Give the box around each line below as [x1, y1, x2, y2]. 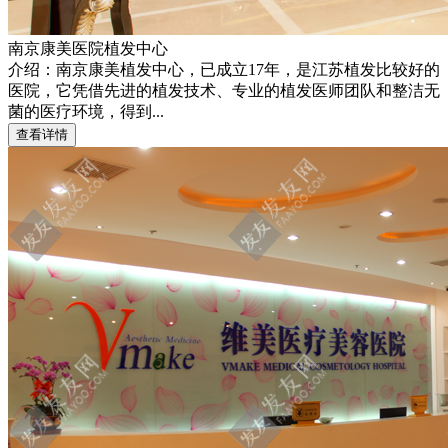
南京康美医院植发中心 [8, 39, 168, 57]
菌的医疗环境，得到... [8, 102, 164, 120]
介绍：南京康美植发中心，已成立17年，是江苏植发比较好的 [8, 60, 440, 78]
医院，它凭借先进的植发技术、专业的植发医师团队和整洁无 [8, 81, 440, 99]
